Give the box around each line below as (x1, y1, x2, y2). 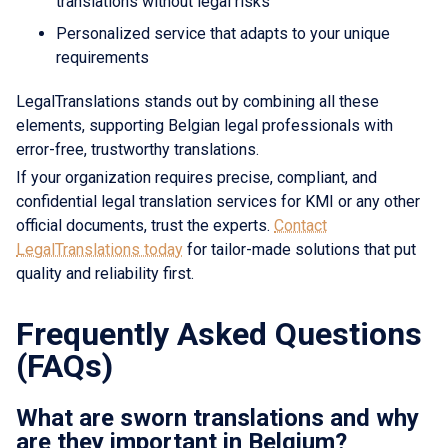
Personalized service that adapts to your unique (56, 23, 390, 43)
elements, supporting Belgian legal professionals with (16, 115, 393, 135)
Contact (274, 215, 327, 235)
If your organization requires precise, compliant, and (16, 167, 377, 187)
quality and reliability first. (16, 263, 194, 283)
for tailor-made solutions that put (183, 239, 416, 259)
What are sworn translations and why (16, 403, 419, 432)
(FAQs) (16, 346, 113, 385)
